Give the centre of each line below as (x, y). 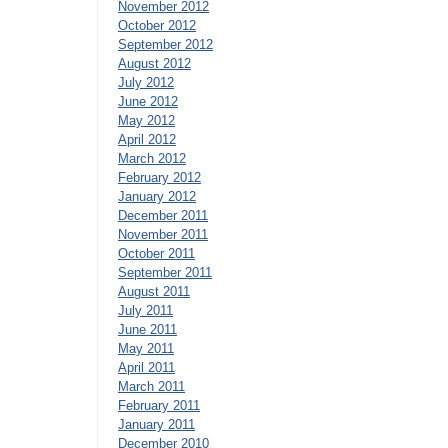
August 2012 (154, 63)
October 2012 (157, 25)
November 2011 (163, 234)
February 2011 (159, 405)
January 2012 (157, 196)
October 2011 (156, 253)
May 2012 (146, 120)
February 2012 (159, 177)
